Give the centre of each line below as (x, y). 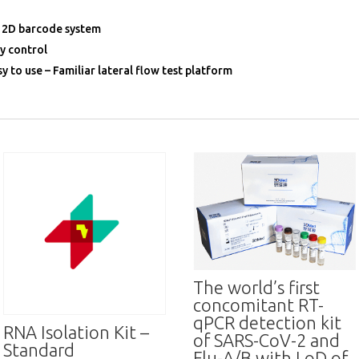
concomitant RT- (259, 305)
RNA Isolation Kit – (77, 332)
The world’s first (257, 288)
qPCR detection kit (268, 323)
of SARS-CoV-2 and (267, 341)
